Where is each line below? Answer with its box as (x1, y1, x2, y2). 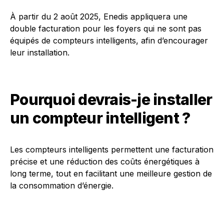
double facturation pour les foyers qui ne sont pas (10, 23, 201, 34)
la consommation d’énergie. (10, 180, 113, 191)
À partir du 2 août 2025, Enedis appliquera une (10, 11, 187, 22)
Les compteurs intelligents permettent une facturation (10, 144, 213, 155)
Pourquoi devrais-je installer (10, 90, 212, 109)
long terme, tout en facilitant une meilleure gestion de (10, 168, 212, 179)
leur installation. (10, 47, 69, 58)
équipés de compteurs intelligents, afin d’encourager (10, 35, 208, 46)
